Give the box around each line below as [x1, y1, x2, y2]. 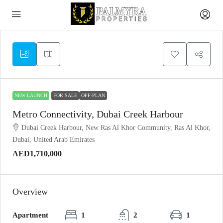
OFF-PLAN [81, 93, 105, 98]
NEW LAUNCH [14, 93, 47, 98]
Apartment [12, 211, 48, 219]
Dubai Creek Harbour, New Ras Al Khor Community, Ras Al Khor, [21, 124, 211, 131]
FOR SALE [53, 93, 77, 98]
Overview [12, 187, 48, 197]
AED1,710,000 [12, 149, 62, 158]
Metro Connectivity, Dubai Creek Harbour [12, 109, 183, 119]
